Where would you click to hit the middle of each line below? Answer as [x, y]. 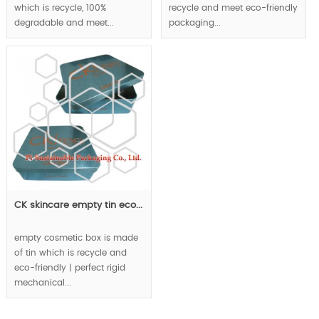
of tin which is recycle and [70, 252]
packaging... [194, 22]
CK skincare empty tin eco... [78, 205]
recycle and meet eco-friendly [233, 7]
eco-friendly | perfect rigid [69, 267]
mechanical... [42, 282]
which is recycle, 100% [60, 7]
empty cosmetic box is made [76, 237]
